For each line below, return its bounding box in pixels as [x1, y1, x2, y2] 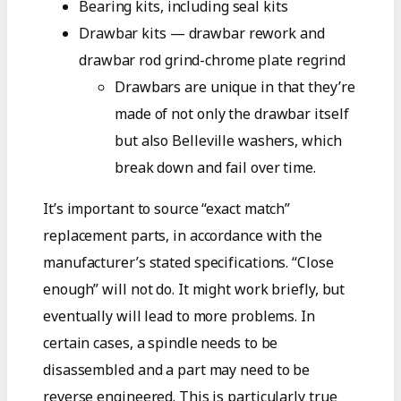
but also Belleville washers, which [115, 131, 342, 151]
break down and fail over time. [115, 158, 316, 178]
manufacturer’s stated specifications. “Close [43, 252, 334, 273]
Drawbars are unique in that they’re [115, 77, 355, 98]
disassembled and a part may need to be [43, 360, 311, 380]
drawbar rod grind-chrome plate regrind [79, 50, 346, 71]
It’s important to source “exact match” [43, 199, 291, 219]
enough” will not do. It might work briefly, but [43, 279, 346, 300]
